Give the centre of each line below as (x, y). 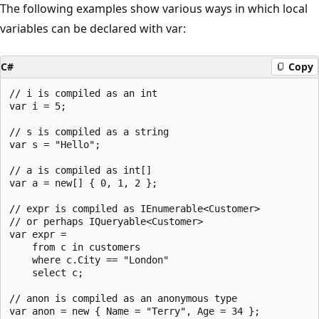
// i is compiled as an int (86, 93)
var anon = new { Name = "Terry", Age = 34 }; (135, 311)
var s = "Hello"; (55, 144)
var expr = (38, 234)
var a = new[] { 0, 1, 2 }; (83, 183)
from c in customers (75, 247)
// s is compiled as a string (92, 131)
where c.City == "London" (92, 260)
